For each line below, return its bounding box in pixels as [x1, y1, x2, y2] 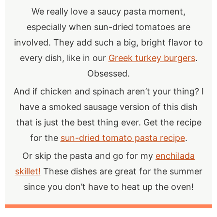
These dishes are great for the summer [40, 166, 202, 176]
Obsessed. [87, 68, 130, 78]
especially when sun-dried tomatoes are [27, 21, 190, 32]
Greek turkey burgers [108, 52, 195, 63]
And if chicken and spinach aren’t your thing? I [13, 86, 204, 96]
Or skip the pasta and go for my [22, 150, 155, 161]
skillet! [15, 166, 41, 176]
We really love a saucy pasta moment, [31, 6, 186, 16]
